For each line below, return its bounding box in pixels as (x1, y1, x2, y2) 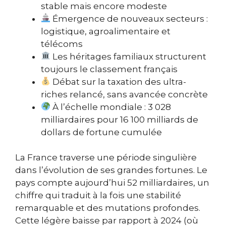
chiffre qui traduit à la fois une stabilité (15, 190, 181, 201)
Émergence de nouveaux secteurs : (50, 13, 208, 24)
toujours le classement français (41, 64, 178, 74)
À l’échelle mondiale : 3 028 (50, 101, 172, 112)
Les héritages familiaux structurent (50, 51, 207, 62)
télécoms (41, 38, 83, 49)
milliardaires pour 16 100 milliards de (41, 114, 198, 125)
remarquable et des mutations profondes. (15, 203, 200, 213)
